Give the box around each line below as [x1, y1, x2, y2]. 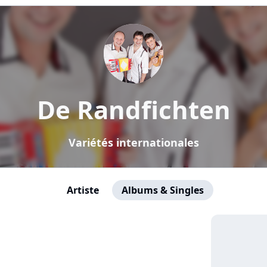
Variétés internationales [68, 135, 199, 150]
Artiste [67, 184, 99, 197]
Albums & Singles [122, 184, 204, 197]
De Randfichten [36, 92, 231, 126]
